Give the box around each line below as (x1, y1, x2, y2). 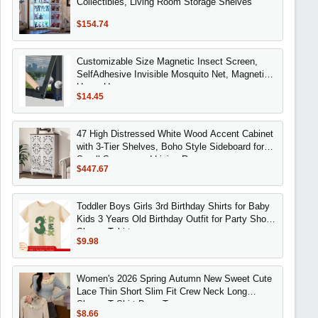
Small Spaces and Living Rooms (76, 153, 211, 165)
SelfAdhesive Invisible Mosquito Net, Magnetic (76, 68, 269, 79)
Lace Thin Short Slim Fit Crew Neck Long (76, 285, 247, 297)
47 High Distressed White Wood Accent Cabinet (76, 128, 273, 139)
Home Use (76, 81, 120, 92)
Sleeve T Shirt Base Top (76, 298, 177, 309)
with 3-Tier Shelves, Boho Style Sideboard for (76, 141, 264, 152)
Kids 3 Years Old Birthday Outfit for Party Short (76, 213, 272, 224)
